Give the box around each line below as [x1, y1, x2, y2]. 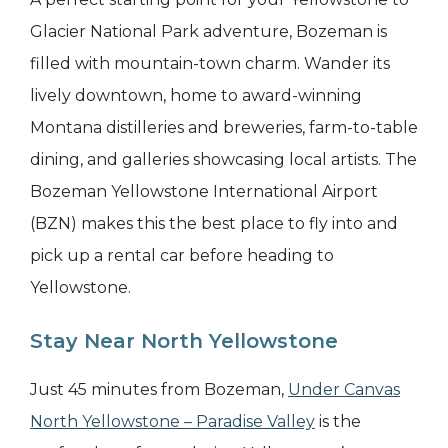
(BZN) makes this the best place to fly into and [30, 214, 398, 234]
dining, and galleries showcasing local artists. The [30, 150, 417, 170]
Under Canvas [288, 380, 400, 400]
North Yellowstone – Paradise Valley [30, 412, 315, 432]
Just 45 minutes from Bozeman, [30, 380, 288, 400]
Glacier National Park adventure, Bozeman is [30, 22, 387, 42]
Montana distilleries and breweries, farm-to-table [30, 118, 418, 138]
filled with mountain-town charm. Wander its [30, 54, 390, 74]
